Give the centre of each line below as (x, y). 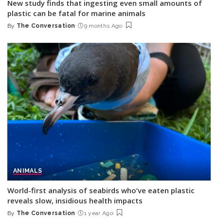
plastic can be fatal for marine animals (76, 13)
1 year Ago (99, 213)
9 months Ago (103, 26)
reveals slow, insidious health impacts (75, 200)
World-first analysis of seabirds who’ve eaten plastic (101, 190)
